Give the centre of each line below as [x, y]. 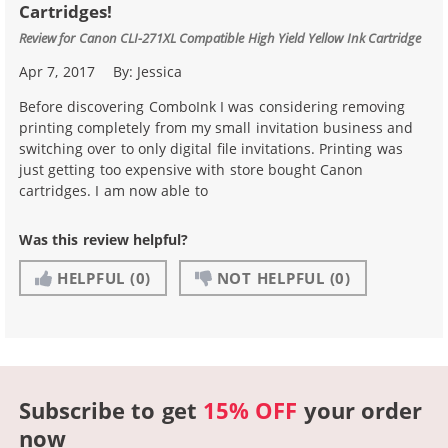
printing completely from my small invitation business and [216, 127]
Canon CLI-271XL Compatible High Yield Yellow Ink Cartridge [250, 37]
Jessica [160, 71]
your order [360, 409]
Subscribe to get [111, 409]
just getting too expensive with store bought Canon [191, 169]
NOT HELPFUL [270, 277]
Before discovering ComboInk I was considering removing [212, 106]
